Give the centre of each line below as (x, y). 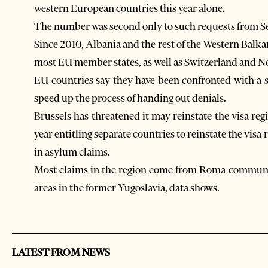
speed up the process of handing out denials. (130, 98)
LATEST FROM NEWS (61, 252)
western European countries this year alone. (130, 8)
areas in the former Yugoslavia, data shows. (127, 188)
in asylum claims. (72, 152)
